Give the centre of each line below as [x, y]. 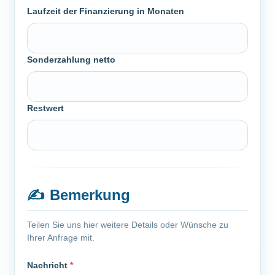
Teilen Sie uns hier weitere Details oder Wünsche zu [128, 225]
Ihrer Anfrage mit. [61, 238]
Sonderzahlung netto [71, 60]
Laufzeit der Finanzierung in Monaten [106, 11]
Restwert [45, 108]
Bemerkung [90, 195]
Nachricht [48, 265]
